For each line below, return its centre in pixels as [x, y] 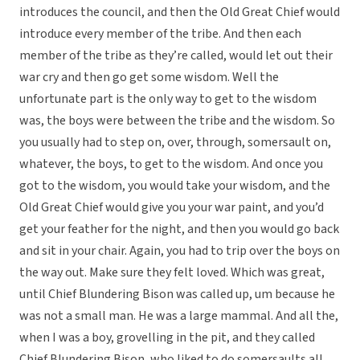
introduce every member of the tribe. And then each [160, 34]
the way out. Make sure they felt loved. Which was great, [172, 273]
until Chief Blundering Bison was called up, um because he [177, 295]
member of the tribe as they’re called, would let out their [176, 56]
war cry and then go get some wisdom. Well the [149, 78]
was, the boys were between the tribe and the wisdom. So [177, 121]
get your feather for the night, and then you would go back [179, 229]
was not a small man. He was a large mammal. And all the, [179, 316]
